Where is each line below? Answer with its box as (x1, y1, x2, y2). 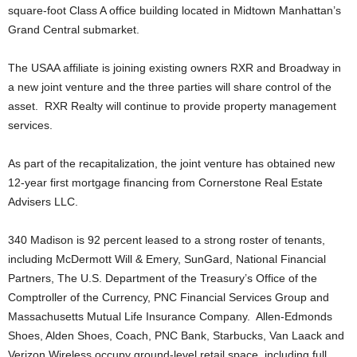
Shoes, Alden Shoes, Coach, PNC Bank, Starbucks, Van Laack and (8, 329, 344, 342)
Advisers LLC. (8, 195, 78, 208)
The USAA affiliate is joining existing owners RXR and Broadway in (8, 61, 341, 74)
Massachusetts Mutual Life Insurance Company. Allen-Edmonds (8, 310, 332, 323)
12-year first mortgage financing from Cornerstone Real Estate (8, 176, 323, 189)
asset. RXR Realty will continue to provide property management (8, 100, 336, 112)
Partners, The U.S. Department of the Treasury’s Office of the (8, 272, 317, 284)
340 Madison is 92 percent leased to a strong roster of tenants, (8, 233, 325, 246)
